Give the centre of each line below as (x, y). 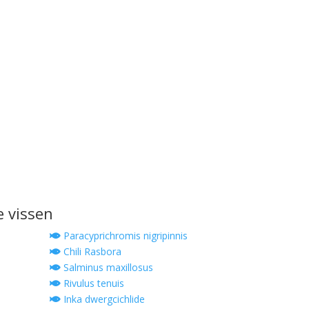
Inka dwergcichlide (102, 299)
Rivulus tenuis (92, 283)
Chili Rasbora (91, 251)
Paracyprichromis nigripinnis (124, 235)
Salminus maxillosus (107, 267)
